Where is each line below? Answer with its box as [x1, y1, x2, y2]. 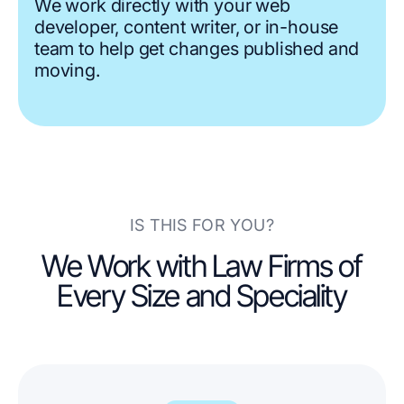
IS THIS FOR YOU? [130, 216, 274, 235]
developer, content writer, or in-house [34, 16, 339, 39]
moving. [34, 60, 100, 82]
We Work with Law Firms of [41, 247, 363, 285]
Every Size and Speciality [57, 277, 347, 315]
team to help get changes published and [34, 38, 360, 60]
